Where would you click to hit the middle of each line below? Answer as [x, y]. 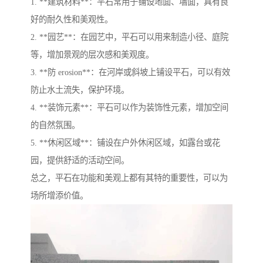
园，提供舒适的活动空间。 [80, 160]
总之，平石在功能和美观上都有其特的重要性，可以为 [129, 178]
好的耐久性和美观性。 [72, 19]
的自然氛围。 [55, 125]
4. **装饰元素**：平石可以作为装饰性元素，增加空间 [129, 107]
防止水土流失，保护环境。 [80, 90]
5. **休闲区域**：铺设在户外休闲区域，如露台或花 [125, 142]
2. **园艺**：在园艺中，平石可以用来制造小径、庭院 [129, 37]
